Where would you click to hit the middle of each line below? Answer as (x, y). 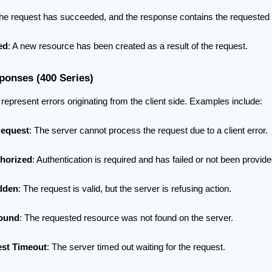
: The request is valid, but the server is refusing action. (125, 189)
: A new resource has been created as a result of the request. (128, 46)
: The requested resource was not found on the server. (126, 218)
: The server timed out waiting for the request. (136, 247)
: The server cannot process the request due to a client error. (148, 131)
